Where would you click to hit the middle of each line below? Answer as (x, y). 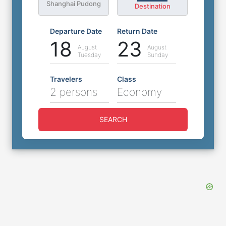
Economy (139, 92)
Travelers (66, 79)
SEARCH (113, 119)
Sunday (158, 54)
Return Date (137, 31)
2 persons (74, 92)
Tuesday (89, 54)
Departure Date (76, 31)
